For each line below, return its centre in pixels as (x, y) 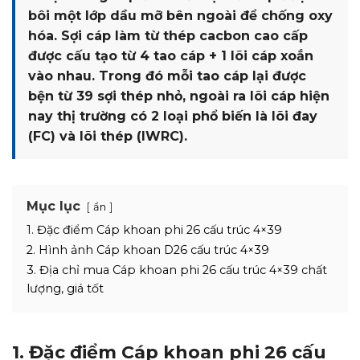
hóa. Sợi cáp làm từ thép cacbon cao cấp (168, 36)
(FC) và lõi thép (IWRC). (108, 136)
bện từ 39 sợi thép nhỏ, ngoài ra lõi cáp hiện (179, 96)
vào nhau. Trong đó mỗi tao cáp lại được (167, 76)
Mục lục (53, 206)
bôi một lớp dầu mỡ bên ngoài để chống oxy (180, 16)
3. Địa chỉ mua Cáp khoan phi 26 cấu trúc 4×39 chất (177, 270)
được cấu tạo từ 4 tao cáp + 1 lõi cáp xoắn (171, 56)
